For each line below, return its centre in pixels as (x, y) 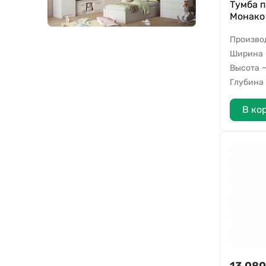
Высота (245, 68)
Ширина (246, 53)
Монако (247, 17)
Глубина (247, 82)
